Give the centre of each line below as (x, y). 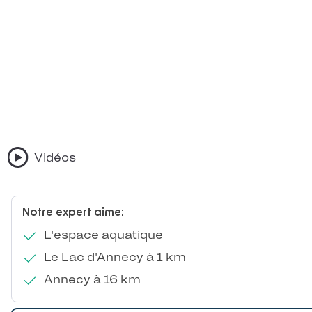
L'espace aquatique (102, 235)
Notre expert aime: (73, 213)
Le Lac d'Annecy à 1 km (113, 257)
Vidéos (55, 158)
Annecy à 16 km (91, 280)
